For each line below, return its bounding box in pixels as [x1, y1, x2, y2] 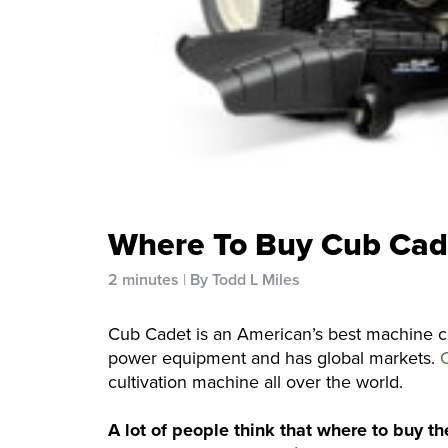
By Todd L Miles [190, 268, 300, 292]
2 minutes [108, 268, 179, 292]
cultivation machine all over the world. [108, 369, 408, 396]
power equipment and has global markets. [108, 345, 440, 372]
